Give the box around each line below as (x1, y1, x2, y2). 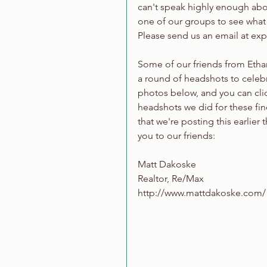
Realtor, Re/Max (138, 173, 204, 184)
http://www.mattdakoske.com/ (138, 187, 266, 198)
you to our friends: (138, 130, 215, 141)
